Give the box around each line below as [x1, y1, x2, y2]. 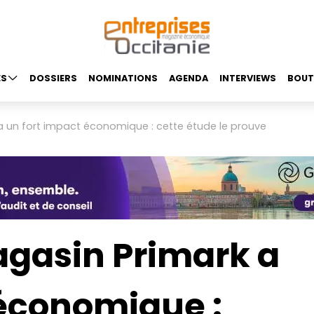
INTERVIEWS [219, 72, 276, 85]
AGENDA [168, 72, 208, 85]
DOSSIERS [29, 72, 77, 85]
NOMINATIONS [88, 72, 158, 85]
